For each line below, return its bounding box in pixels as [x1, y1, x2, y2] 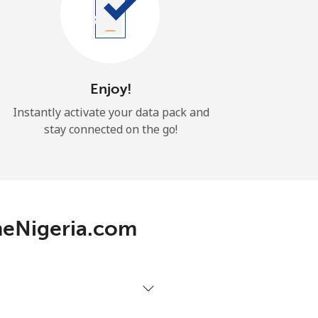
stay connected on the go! [44, 121, 177, 137]
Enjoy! [89, 79, 132, 97]
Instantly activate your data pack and [12, 104, 209, 120]
